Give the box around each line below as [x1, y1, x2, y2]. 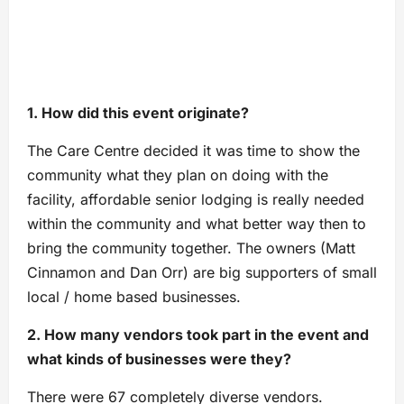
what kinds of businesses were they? [27, 349, 291, 368]
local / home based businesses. [27, 287, 241, 306]
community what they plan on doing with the [27, 165, 328, 184]
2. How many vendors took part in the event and [27, 325, 369, 344]
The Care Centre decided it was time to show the [27, 141, 360, 160]
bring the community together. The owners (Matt [27, 238, 355, 257]
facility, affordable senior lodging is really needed [27, 189, 364, 208]
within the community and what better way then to [27, 214, 366, 233]
